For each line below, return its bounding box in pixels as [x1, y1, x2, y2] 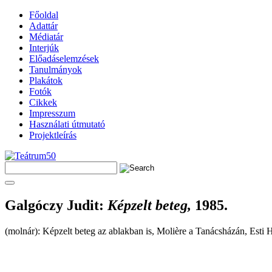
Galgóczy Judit [5, 197, 99, 213]
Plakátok [29, 75, 63, 86]
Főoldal [29, 10, 58, 20]
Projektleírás [29, 130, 76, 140]
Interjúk [29, 42, 59, 53]
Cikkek [29, 97, 57, 107]
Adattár [29, 21, 58, 31]
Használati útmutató [29, 119, 105, 129]
